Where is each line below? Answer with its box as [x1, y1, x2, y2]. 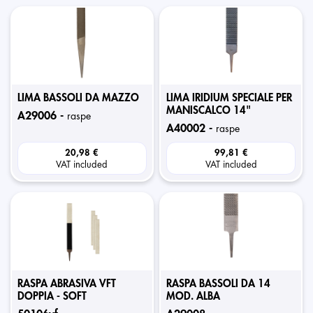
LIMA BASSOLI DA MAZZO [17, 93, 139, 103]
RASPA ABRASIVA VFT [17, 279, 116, 289]
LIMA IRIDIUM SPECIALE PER [166, 93, 293, 103]
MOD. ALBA [166, 291, 221, 302]
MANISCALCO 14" [166, 105, 252, 116]
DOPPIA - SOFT [17, 291, 87, 302]
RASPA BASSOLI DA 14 [166, 279, 271, 289]
